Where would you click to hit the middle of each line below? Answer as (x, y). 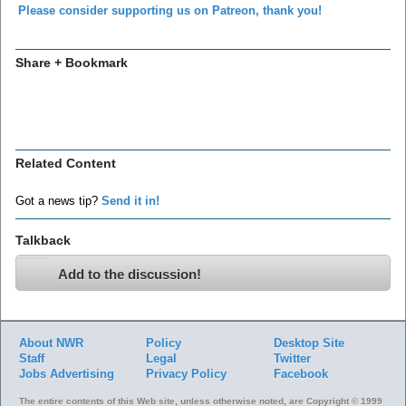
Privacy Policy (187, 373)
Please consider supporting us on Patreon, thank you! (170, 10)
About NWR (51, 343)
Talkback (43, 240)
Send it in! (130, 201)
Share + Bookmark (72, 62)
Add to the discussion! (130, 274)
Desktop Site (309, 343)
